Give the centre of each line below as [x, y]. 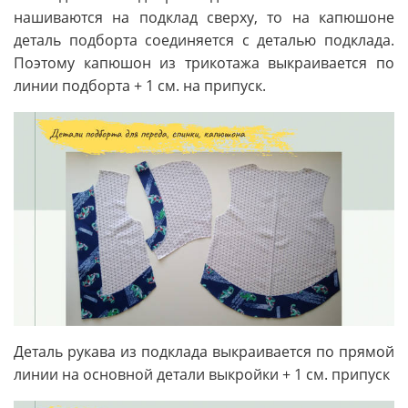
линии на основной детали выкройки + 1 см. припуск [202, 375]
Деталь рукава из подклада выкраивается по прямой [204, 352]
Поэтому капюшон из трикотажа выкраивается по [204, 63]
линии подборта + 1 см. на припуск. [140, 86]
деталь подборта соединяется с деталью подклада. [204, 41]
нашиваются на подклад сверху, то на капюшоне [204, 18]
